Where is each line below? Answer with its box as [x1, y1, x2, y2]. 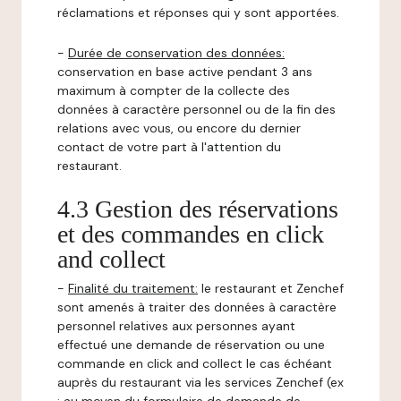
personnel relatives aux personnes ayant [57, 318, 295, 334]
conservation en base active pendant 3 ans [57, 64, 312, 80]
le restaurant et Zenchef [198, 280, 344, 296]
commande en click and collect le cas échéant [57, 355, 332, 371]
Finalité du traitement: [68, 280, 198, 296]
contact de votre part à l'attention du [57, 139, 281, 155]
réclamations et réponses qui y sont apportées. [57, 4, 339, 21]
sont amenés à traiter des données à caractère [57, 299, 337, 315]
